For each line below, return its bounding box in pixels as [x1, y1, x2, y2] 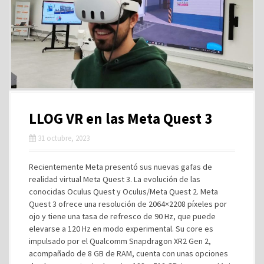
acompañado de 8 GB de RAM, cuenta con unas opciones [29, 248, 228, 259]
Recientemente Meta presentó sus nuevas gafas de [29, 161, 212, 173]
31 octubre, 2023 [38, 133, 90, 144]
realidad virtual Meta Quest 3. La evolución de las [29, 174, 200, 185]
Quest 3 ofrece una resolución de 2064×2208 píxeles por [29, 199, 227, 210]
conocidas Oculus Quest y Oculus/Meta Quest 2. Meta [29, 186, 218, 197]
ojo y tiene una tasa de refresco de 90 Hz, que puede [29, 211, 216, 222]
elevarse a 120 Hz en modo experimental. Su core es [29, 223, 213, 235]
